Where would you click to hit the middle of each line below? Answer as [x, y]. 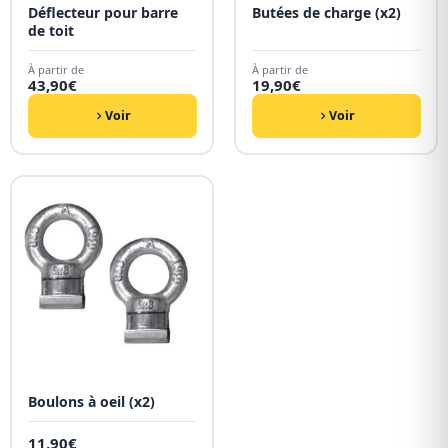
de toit [50, 30]
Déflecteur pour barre [102, 12]
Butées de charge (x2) [326, 12]
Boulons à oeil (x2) [91, 401]
